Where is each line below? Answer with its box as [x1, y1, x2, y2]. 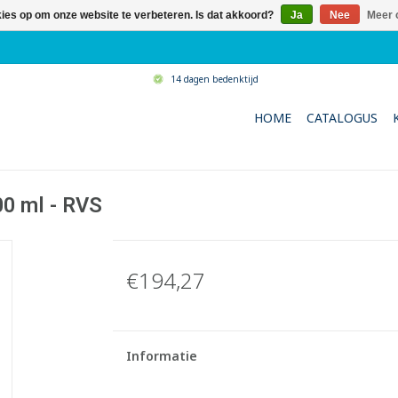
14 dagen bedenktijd [171, 73, 259, 85]
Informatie [125, 347, 197, 364]
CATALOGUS [306, 109, 378, 126]
